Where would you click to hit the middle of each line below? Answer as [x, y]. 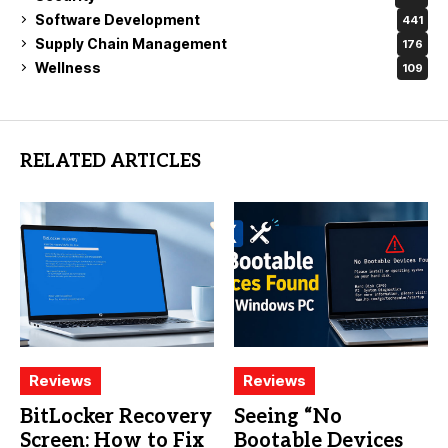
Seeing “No [288, 417]
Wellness [68, 67]
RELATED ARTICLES [110, 161]
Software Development [117, 19]
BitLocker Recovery [116, 417]
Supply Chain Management [131, 43]
